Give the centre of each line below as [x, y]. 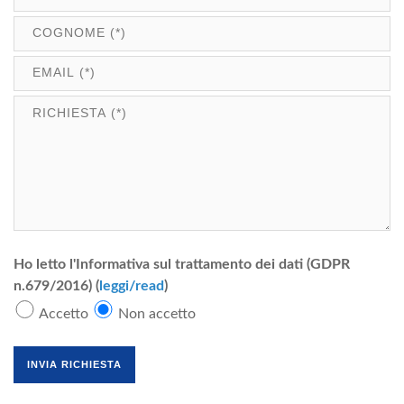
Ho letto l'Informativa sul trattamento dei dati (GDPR [182, 264]
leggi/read [132, 285]
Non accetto [155, 313]
